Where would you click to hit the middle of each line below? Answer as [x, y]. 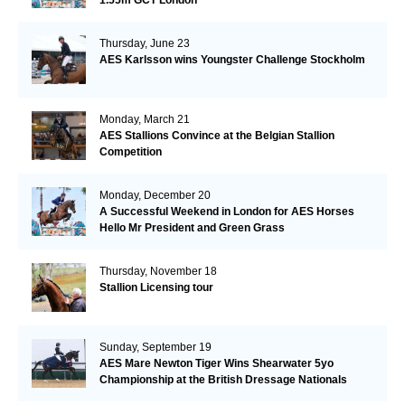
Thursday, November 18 [158, 271]
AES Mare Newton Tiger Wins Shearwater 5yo [216, 363]
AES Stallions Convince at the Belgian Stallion [217, 135]
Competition [130, 151]
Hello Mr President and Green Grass [192, 227]
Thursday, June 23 [144, 43]
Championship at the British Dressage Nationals [223, 379]
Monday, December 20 [155, 195]
